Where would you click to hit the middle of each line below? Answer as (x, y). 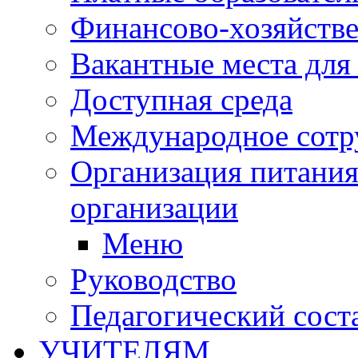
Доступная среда (181, 99)
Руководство (153, 279)
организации (154, 207)
